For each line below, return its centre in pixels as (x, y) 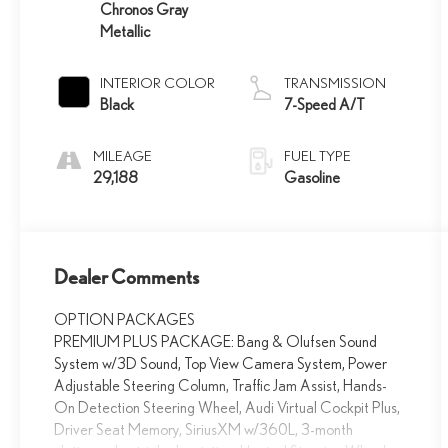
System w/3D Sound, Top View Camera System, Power (221, 363)
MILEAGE (123, 155)
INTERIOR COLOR (158, 82)
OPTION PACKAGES (125, 319)
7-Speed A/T (325, 103)
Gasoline (312, 176)
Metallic (125, 30)
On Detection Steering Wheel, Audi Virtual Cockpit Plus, (227, 407)
